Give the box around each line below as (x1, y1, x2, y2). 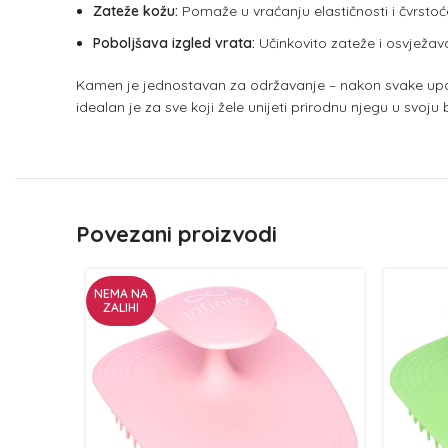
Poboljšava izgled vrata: (93, 34, 255, 52)
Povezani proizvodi (76, 220, 277, 248)
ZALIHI (103, 300, 139, 315)
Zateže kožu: (93, 2, 178, 20)
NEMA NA (94, 286, 148, 301)
